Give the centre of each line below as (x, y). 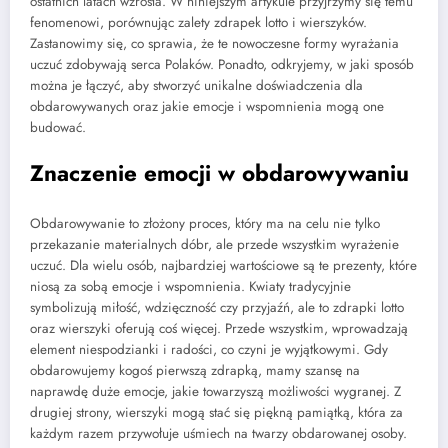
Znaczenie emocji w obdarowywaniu (219, 173)
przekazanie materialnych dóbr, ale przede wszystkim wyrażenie (214, 244)
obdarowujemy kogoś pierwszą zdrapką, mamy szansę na (195, 370)
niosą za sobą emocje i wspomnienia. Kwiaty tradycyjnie (190, 286)
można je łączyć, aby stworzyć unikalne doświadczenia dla (196, 86)
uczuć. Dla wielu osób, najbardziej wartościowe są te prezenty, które (223, 265)
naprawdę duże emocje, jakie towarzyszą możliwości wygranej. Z (215, 391)
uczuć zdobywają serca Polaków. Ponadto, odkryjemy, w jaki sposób (222, 65)
